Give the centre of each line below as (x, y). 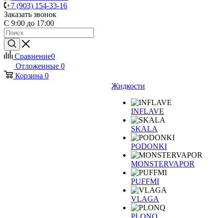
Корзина (29, 76)
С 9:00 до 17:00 (29, 23)
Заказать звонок (30, 14)
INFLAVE (147, 111)
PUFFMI (145, 181)
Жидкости (128, 86)
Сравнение (33, 56)
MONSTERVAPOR (163, 164)
